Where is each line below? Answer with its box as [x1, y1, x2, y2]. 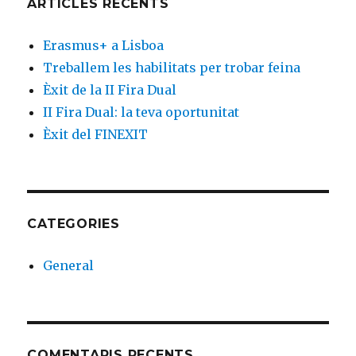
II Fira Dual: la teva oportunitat [43, 104, 240, 121]
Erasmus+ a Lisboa [43, 37, 164, 54]
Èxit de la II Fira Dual [43, 82, 177, 99]
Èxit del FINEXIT [43, 126, 149, 143]
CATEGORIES [27, 216, 120, 232]
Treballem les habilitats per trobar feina [43, 60, 301, 76]
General [43, 257, 95, 274]
